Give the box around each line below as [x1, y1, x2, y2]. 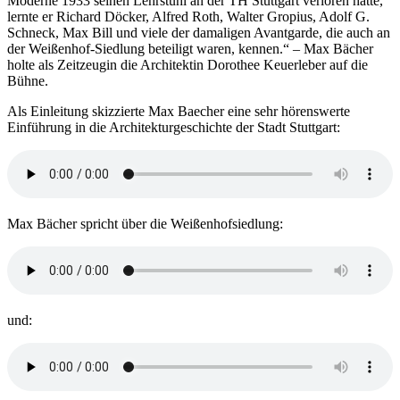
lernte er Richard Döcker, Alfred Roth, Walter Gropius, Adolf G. [7, 8, 370, 24]
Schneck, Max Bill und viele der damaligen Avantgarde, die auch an [7, 24, 390, 40]
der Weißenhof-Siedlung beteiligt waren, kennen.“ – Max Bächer [7, 40, 373, 56]
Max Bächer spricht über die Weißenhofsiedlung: [7, 215, 283, 231]
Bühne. [7, 72, 48, 88]
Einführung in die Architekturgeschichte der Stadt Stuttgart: [7, 119, 340, 135]
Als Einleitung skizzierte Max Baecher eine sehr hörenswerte [7, 103, 350, 119]
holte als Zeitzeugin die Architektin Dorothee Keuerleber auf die [7, 56, 368, 72]
